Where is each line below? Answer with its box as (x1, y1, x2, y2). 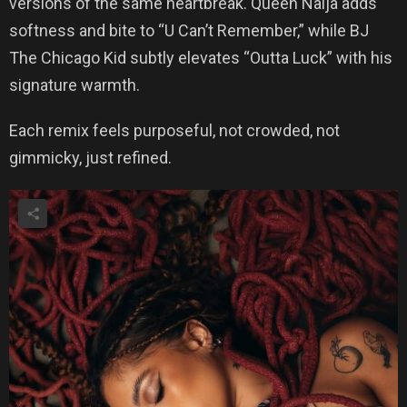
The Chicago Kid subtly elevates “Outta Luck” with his (9, 48, 392, 68)
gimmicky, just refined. (9, 148, 172, 168)
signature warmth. (9, 75, 140, 95)
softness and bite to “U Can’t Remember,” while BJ (9, 21, 369, 41)
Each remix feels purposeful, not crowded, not (9, 121, 340, 141)
